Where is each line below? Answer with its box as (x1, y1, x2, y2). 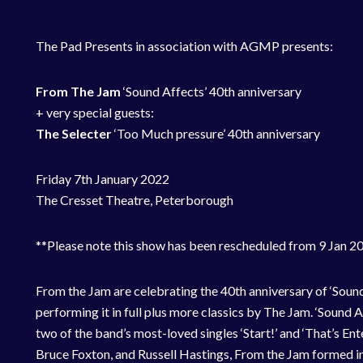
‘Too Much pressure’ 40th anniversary (112, 126, 320, 141)
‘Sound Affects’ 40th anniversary (121, 83, 301, 99)
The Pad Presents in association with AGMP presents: (36, 38, 333, 53)
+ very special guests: (36, 105, 154, 120)
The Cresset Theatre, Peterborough (36, 192, 233, 207)
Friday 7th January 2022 (36, 171, 169, 186)
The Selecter (36, 126, 112, 141)
